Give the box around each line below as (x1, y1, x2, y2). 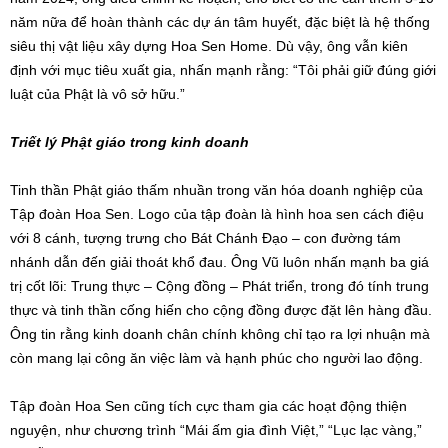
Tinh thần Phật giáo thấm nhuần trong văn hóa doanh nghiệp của (10, 181, 423, 198)
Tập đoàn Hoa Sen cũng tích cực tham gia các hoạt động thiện (10, 397, 407, 414)
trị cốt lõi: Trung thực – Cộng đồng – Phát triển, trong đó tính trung (10, 277, 429, 294)
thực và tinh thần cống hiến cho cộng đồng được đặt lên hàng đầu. (10, 301, 432, 318)
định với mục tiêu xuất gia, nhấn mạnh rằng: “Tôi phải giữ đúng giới (10, 61, 436, 78)
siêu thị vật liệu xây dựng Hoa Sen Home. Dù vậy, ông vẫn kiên (10, 37, 408, 54)
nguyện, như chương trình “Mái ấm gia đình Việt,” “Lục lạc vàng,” (10, 421, 422, 438)
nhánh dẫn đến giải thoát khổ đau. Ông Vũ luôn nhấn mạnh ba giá (10, 253, 429, 270)
